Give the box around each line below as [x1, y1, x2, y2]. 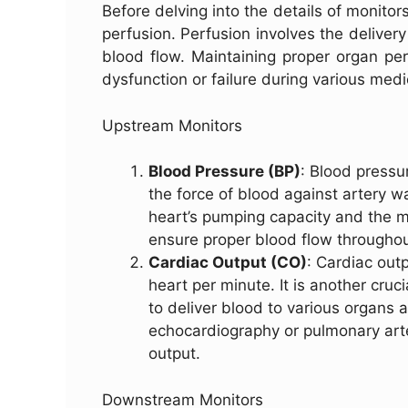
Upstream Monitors [102, 116, 242, 135]
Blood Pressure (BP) [148, 162, 301, 181]
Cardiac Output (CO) [148, 253, 307, 272]
